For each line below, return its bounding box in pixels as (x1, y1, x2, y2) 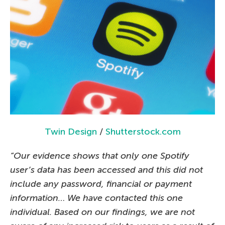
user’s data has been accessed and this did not (10, 164, 203, 175)
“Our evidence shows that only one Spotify (10, 150, 189, 161)
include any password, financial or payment (10, 178, 192, 189)
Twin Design (44, 126, 97, 137)
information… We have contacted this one (10, 192, 183, 203)
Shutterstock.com (105, 126, 181, 137)
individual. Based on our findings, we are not (10, 206, 195, 217)
